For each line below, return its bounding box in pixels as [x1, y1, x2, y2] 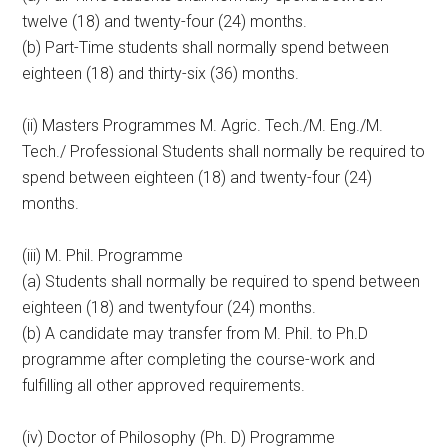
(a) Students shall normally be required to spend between [22, 272, 421, 291]
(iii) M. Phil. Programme [22, 246, 184, 265]
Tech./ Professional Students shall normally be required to [22, 142, 426, 161]
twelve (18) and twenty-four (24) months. [22, 12, 308, 31]
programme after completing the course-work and [22, 350, 376, 369]
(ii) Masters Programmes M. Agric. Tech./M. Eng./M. [22, 116, 384, 135]
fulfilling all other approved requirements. [22, 376, 306, 395]
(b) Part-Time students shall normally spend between [22, 38, 390, 57]
